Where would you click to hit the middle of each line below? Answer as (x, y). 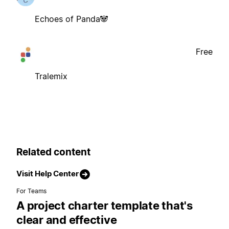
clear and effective (67, 220)
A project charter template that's (105, 206)
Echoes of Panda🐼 (72, 19)
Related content (53, 152)
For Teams (32, 191)
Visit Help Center (48, 174)
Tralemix (51, 76)
